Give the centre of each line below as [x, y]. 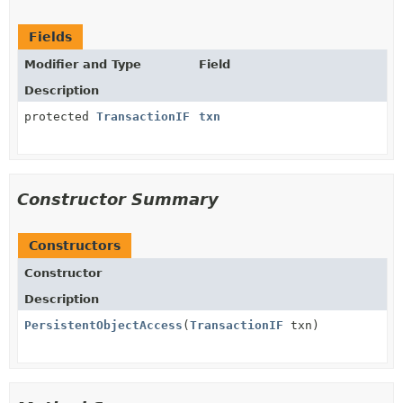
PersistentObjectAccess [103, 325]
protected [60, 116]
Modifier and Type [83, 64]
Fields [50, 37]
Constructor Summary [118, 199]
